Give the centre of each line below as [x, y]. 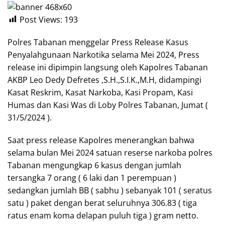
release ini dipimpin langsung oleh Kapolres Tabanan [108, 67]
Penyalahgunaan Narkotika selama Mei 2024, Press [103, 54]
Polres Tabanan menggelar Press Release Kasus [98, 42]
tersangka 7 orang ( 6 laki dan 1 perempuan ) [92, 178]
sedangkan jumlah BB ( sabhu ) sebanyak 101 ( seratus [110, 190]
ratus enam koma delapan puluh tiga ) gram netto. [103, 215]
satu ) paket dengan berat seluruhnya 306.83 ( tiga [102, 203]
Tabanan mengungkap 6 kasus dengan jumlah [94, 165]
